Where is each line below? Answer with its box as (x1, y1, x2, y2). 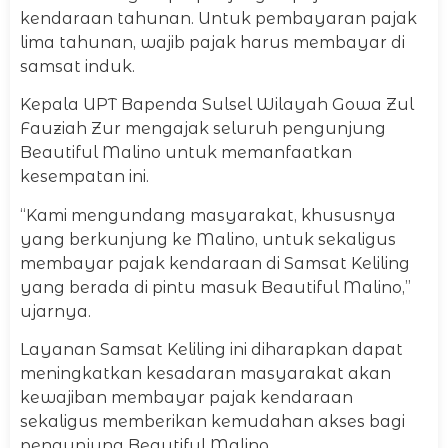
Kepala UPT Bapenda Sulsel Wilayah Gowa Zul (20, 95, 414, 115)
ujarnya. (20, 301, 91, 321)
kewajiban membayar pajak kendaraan (20, 388, 353, 408)
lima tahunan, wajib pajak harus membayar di (20, 33, 405, 53)
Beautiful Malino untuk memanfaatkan (20, 143, 352, 163)
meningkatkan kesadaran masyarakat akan (20, 364, 391, 384)
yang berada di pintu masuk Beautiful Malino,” (20, 277, 411, 297)
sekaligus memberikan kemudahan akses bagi (20, 412, 405, 432)
